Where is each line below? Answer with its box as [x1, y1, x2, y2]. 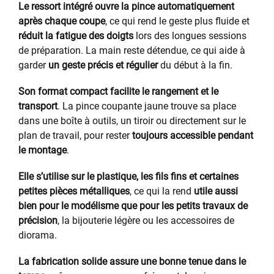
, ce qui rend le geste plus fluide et [105, 15, 250, 27]
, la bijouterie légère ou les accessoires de [57, 215, 234, 227]
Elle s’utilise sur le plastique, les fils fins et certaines [18, 171, 239, 183]
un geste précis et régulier [48, 59, 158, 71]
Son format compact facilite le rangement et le [18, 85, 218, 97]
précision [18, 215, 57, 227]
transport [18, 100, 57, 112]
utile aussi [194, 185, 238, 198]
